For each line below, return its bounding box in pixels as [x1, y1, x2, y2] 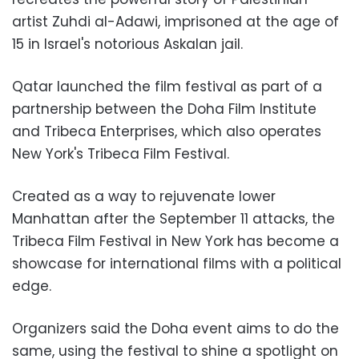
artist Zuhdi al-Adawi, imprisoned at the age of [12, 12, 339, 31]
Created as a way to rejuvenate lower [12, 187, 276, 206]
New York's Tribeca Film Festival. [12, 144, 229, 163]
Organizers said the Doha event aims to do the [12, 319, 339, 338]
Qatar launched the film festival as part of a [12, 77, 322, 96]
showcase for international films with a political [12, 254, 341, 273]
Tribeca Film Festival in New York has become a [12, 232, 339, 251]
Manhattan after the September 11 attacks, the [12, 209, 335, 228]
